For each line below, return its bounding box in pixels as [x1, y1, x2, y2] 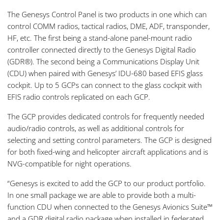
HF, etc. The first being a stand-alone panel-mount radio [7, 33, 192, 43]
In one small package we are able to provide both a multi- [7, 190, 196, 200]
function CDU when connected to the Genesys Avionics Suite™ [7, 202, 213, 212]
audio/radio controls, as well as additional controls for [7, 123, 184, 133]
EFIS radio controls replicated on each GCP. [7, 92, 150, 102]
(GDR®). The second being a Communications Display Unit [7, 56, 199, 66]
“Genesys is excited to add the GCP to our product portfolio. [7, 178, 206, 188]
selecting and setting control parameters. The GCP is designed [7, 135, 212, 145]
